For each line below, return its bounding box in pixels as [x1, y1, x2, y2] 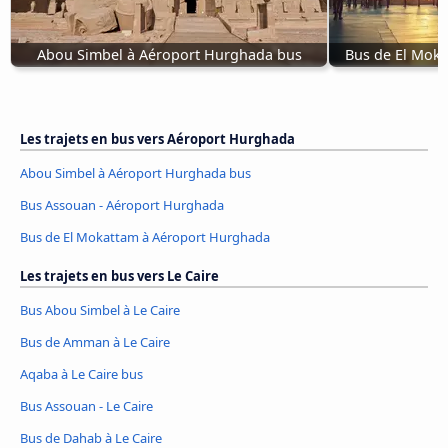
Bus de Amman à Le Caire [20, 333, 170, 352]
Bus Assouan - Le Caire [20, 397, 153, 416]
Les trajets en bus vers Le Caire [20, 267, 219, 286]
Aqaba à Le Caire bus [20, 365, 143, 384]
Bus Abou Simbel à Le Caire [20, 301, 180, 320]
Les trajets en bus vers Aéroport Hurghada [20, 130, 295, 149]
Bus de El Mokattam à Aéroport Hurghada [20, 228, 270, 247]
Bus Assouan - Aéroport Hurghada [20, 196, 224, 215]
